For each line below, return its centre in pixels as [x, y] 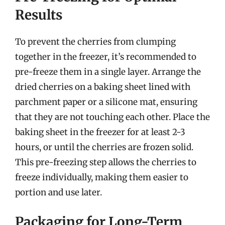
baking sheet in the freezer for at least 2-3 [100, 132]
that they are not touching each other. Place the [113, 117]
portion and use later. [59, 192]
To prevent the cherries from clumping [95, 42]
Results [39, 15]
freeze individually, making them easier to [102, 177]
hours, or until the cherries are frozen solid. [104, 147]
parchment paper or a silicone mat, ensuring [106, 102]
